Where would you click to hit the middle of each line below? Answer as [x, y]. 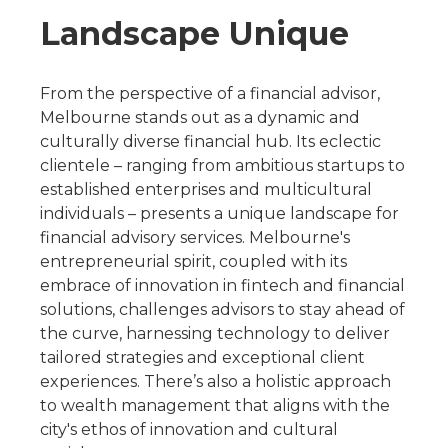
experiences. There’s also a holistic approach [215, 381]
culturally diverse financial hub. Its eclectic [210, 141]
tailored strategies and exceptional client [202, 357]
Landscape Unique [194, 33]
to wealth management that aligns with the [215, 405]
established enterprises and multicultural [206, 189]
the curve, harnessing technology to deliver [215, 333]
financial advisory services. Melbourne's [195, 237]
